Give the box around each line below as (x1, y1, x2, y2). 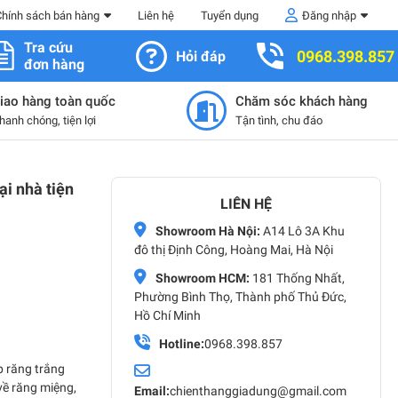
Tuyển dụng (201, 8, 259, 22)
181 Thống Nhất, (250, 271, 345, 285)
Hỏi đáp (176, 47, 227, 65)
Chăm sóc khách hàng (235, 92, 368, 109)
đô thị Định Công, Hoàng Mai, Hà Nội (134, 243, 333, 257)
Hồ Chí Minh (134, 308, 201, 322)
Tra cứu (23, 39, 73, 56)
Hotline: (159, 337, 204, 351)
